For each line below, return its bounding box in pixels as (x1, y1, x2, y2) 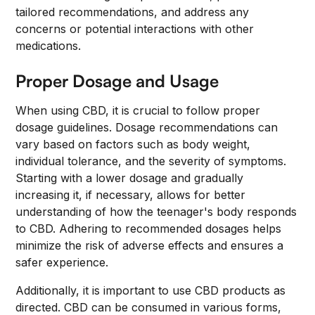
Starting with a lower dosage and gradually (15, 171, 244, 185)
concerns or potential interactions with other (15, 22, 255, 36)
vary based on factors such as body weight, (15, 137, 251, 151)
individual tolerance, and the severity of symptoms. (15, 154, 287, 168)
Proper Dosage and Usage (15, 70, 219, 91)
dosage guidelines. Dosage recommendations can (15, 120, 278, 134)
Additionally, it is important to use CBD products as (15, 283, 286, 297)
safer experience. (15, 255, 109, 269)
